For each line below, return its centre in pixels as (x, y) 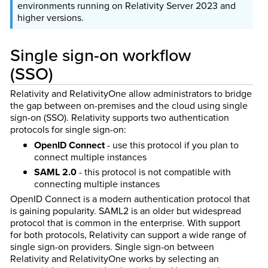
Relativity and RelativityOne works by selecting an (114, 258)
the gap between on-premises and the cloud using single (129, 105)
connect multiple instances (90, 157)
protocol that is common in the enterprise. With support (125, 223)
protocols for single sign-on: (68, 129)
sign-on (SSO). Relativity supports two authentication (119, 117)
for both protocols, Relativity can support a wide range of (128, 234)
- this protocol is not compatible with (153, 172)
